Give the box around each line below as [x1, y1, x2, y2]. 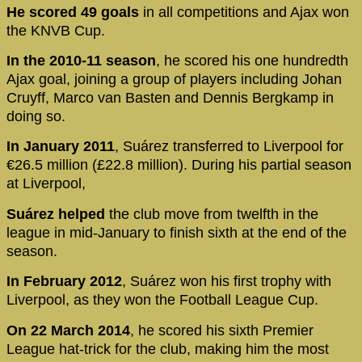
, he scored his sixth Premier [130, 322, 314, 339]
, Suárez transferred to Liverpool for [115, 138, 343, 155]
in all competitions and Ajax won [139, 3, 349, 20]
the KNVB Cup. [6, 22, 109, 39]
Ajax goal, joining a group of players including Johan [6, 70, 342, 87]
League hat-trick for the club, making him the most [6, 340, 329, 357]
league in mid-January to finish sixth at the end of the [6, 224, 347, 241]
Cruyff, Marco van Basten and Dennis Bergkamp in [6, 89, 334, 106]
